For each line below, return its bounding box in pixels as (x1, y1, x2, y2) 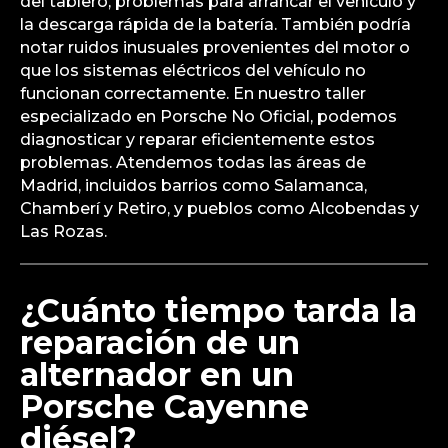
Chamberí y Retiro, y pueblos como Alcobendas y (20, 199, 419, 219)
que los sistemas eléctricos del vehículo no (20, 61, 366, 81)
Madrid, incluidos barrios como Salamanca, (20, 176, 367, 196)
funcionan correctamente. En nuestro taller (20, 84, 366, 104)
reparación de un (20, 323, 300, 363)
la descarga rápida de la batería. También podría (20, 15, 411, 35)
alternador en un (20, 355, 294, 395)
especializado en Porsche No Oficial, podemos (20, 107, 397, 127)
